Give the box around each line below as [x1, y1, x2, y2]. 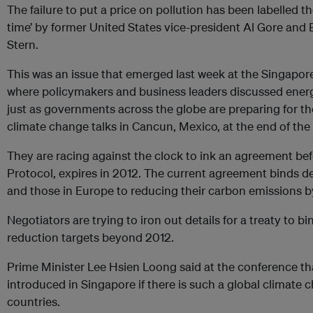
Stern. [7, 37, 38, 52]
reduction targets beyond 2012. [7, 230, 174, 245]
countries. [7, 294, 60, 309]
